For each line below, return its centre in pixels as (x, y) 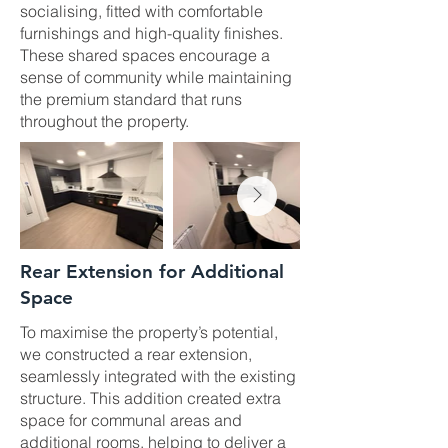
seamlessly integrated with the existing (158, 376)
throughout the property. (104, 121)
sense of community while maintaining (156, 77)
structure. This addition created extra (150, 398)
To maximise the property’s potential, (149, 332)
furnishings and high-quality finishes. (151, 33)
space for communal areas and (131, 420)
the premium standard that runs (131, 99)
